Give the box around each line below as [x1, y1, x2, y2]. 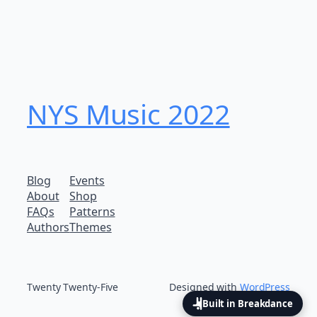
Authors [27, 219, 70, 236]
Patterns [69, 204, 115, 220]
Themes [69, 219, 112, 236]
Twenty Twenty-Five [27, 280, 119, 294]
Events [69, 173, 105, 189]
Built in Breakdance [202, 296, 293, 310]
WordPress [239, 280, 290, 294]
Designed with [169, 280, 240, 294]
